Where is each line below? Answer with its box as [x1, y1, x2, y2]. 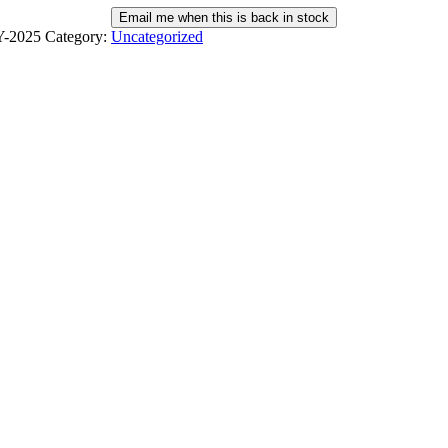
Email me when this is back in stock [119, 10, 329, 26]
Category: [45, 28, 111, 46]
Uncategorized [111, 28, 203, 46]
